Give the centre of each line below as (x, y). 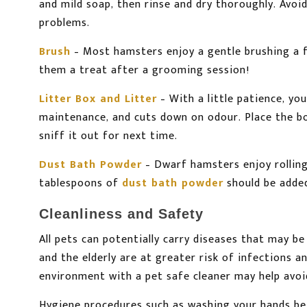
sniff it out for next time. (108, 136)
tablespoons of (81, 184)
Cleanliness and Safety (121, 214)
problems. (64, 23)
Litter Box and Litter (98, 99)
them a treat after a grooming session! (144, 71)
